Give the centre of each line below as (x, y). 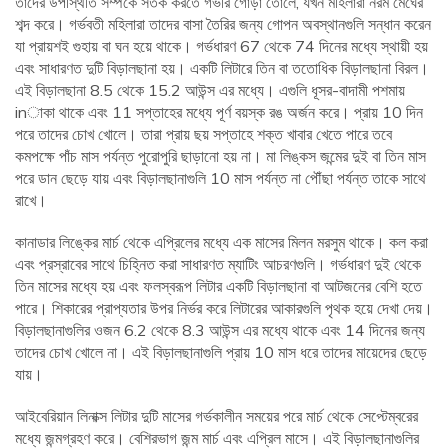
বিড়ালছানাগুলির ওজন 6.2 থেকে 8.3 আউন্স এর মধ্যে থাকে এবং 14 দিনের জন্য (220, 330)
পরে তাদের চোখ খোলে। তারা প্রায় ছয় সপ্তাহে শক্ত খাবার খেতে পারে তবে (203, 134)
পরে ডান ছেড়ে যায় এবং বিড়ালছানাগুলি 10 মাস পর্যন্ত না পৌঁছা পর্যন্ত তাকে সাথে (220, 178)
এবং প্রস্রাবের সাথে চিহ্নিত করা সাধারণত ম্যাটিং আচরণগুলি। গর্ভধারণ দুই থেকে (218, 264)
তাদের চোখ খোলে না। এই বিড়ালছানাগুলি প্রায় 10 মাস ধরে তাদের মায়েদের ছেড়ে (221, 352)
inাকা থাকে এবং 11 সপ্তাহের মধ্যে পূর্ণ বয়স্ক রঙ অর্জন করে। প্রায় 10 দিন (219, 112)
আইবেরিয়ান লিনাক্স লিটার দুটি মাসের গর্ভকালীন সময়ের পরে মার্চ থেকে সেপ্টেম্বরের (216, 416)
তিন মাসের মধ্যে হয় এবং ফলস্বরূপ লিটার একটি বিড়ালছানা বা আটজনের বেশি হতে (218, 286)
